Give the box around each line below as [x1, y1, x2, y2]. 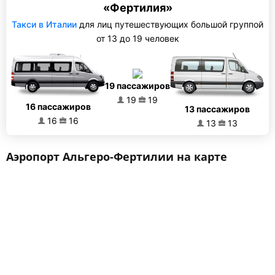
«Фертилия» [103, 1, 172, 15]
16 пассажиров [25, 101, 91, 112]
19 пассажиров [105, 80, 170, 91]
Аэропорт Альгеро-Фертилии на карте [6, 149, 227, 164]
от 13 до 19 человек [96, 33, 179, 44]
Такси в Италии [12, 19, 77, 30]
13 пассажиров [184, 103, 250, 114]
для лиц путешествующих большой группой [77, 19, 263, 30]
